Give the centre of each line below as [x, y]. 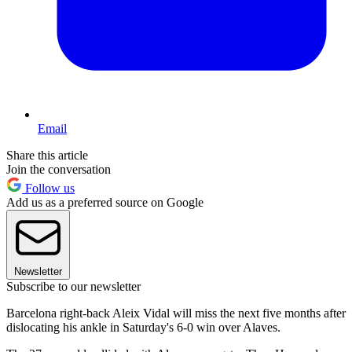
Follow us [48, 189]
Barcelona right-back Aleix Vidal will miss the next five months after [176, 313]
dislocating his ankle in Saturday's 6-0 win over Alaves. [143, 328]
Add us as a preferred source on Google [105, 203]
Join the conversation [59, 170]
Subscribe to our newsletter [73, 287]
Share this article [47, 156]
